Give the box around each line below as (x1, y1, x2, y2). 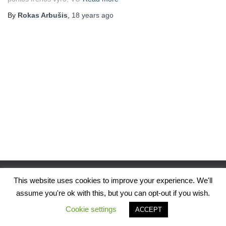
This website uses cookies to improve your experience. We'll (14, 176, 212, 185)
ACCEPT (135, 206, 162, 213)
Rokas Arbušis (18, 11, 68, 19)
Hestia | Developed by (60, 198, 132, 206)
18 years (72, 11, 99, 19)
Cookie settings (66, 205, 117, 213)
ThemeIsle (132, 198, 166, 206)
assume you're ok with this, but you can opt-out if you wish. (16, 189, 210, 197)
